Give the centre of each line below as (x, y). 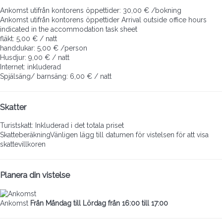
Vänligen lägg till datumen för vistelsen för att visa (129, 135)
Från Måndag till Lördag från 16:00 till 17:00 (99, 203)
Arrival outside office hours (164, 20)
